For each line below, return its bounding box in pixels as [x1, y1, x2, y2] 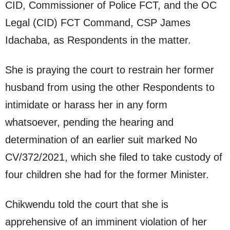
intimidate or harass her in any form [5, 99, 167, 111]
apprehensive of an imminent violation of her [5, 216, 207, 228]
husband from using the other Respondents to [5, 82, 215, 93]
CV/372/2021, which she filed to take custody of [5, 151, 222, 163]
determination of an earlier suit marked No [5, 134, 197, 146]
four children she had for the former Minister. [5, 169, 209, 181]
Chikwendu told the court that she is [5, 199, 168, 210]
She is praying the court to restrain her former [5, 64, 214, 76]
